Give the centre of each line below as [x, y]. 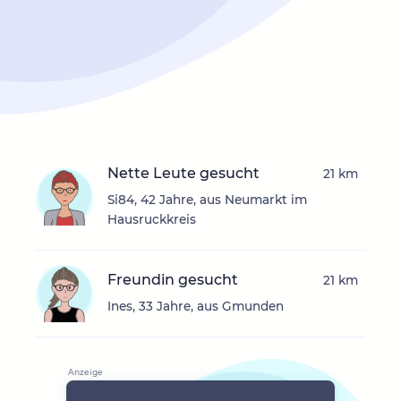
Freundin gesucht [173, 280]
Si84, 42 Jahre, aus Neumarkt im [207, 200]
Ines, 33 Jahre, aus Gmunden [196, 307]
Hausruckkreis [152, 220]
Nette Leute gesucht [183, 174]
